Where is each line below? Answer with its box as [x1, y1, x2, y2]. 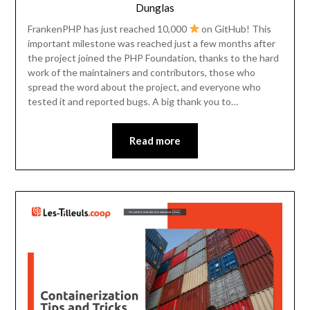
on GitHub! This [199, 22, 272, 35]
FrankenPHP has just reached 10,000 [27, 22, 189, 35]
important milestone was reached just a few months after [27, 37, 275, 49]
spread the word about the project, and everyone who [27, 80, 261, 93]
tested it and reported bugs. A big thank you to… [27, 95, 238, 107]
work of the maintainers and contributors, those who [27, 66, 255, 78]
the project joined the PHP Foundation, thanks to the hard [27, 51, 279, 64]
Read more [129, 134, 181, 147]
